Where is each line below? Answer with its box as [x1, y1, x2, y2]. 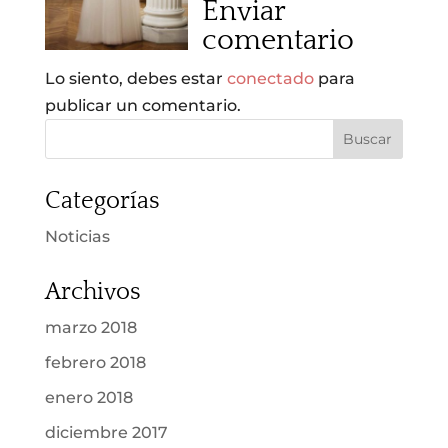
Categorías [44, 188, 160, 215]
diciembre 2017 [44, 423, 168, 443]
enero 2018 [44, 388, 133, 408]
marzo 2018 [44, 318, 137, 338]
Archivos [44, 279, 141, 306]
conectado [226, 69, 314, 89]
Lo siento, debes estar [44, 69, 227, 89]
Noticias [44, 227, 110, 247]
